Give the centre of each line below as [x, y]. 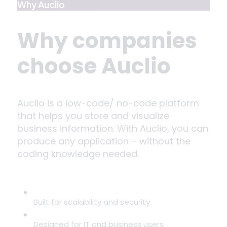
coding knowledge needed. [78, 154]
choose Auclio [94, 66]
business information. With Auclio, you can [113, 128]
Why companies [107, 41]
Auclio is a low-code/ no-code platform [108, 103]
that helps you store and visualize [93, 116]
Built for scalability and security [92, 202]
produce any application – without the [104, 141]
